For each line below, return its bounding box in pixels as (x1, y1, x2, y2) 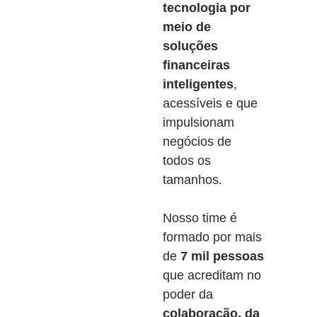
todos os (162, 154, 211, 168)
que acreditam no (162, 268, 261, 282)
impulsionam (162, 115, 234, 129)
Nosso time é (162, 211, 237, 225)
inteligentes (162, 77, 234, 91)
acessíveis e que (162, 96, 258, 110)
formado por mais (162, 230, 262, 244)
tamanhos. (162, 173, 222, 187)
